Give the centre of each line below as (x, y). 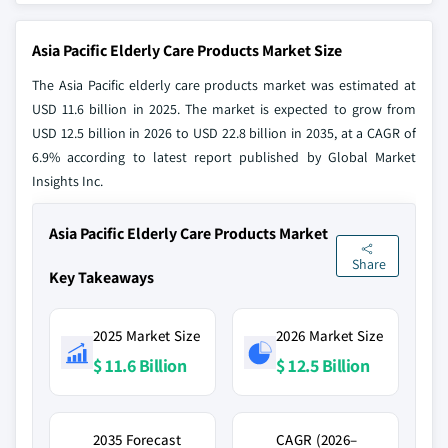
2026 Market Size (329, 335)
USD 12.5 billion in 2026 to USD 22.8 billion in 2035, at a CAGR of (224, 133)
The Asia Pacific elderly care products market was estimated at (224, 85)
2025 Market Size (146, 335)
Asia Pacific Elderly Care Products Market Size (187, 50)
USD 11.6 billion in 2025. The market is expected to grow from (224, 109)
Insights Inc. (67, 181)
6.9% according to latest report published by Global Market (224, 157)
